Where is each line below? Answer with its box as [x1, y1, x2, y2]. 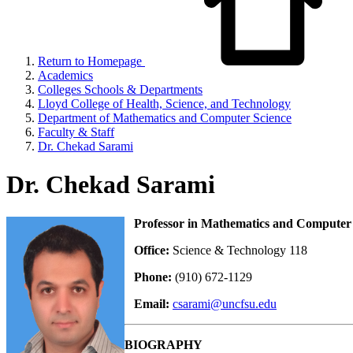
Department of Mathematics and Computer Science [38, 111, 292, 124]
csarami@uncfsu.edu [173, 296, 277, 310]
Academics [38, 69, 93, 82]
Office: [124, 243, 173, 257]
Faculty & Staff [38, 125, 114, 139]
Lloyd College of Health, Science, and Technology [38, 97, 291, 110]
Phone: [124, 269, 175, 284]
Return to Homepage [38, 54, 142, 68]
